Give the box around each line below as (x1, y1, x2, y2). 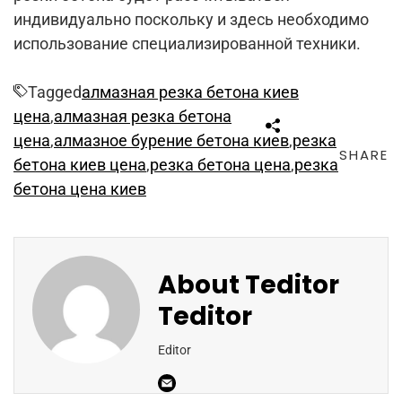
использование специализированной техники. (13, 34, 361, 53)
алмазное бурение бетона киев (54, 131, 289, 150)
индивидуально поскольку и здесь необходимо (13, 10, 369, 29)
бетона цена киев (13, 179, 146, 198)
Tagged (28, 83, 82, 101)
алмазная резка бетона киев (82, 83, 299, 101)
